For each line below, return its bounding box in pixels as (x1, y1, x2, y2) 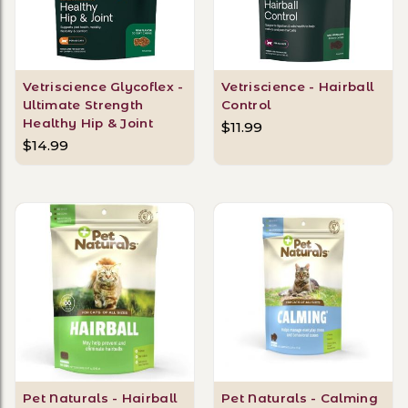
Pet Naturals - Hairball (23, 391, 178, 406)
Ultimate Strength (23, 97, 144, 112)
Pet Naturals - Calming (221, 391, 379, 406)
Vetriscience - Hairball (221, 78, 374, 94)
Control (221, 97, 271, 112)
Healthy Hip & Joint (23, 115, 154, 130)
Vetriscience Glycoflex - (23, 78, 184, 94)
